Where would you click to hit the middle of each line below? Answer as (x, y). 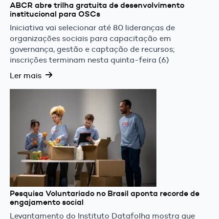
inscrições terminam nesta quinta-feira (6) (89, 60)
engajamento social (47, 202)
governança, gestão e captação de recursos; (92, 49)
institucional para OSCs (55, 14)
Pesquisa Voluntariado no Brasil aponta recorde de (105, 193)
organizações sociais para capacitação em (90, 38)
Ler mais (26, 75)
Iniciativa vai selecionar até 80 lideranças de (92, 27)
